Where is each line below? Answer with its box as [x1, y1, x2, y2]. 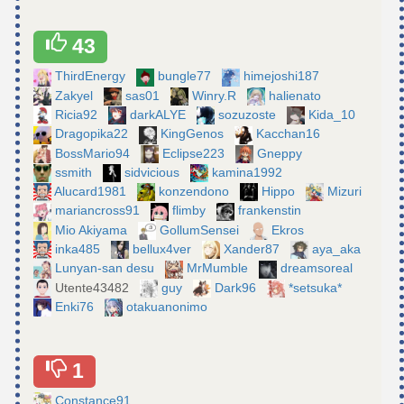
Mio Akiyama [55, 222, 131, 237]
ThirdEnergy [55, 69, 129, 84]
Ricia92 [55, 106, 101, 122]
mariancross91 [55, 203, 143, 218]
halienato [269, 87, 325, 103]
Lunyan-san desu [55, 261, 158, 276]
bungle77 [158, 69, 215, 84]
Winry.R [192, 87, 240, 103]
